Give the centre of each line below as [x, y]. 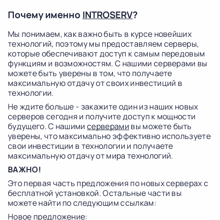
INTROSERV [108, 15]
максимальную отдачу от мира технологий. [91, 156]
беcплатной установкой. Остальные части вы [95, 193]
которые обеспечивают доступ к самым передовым [107, 54]
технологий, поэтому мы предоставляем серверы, [104, 44]
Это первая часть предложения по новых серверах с [108, 183]
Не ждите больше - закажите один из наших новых [103, 107]
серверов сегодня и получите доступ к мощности [102, 116]
